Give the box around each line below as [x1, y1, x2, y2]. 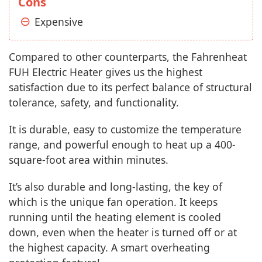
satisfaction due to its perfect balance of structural [9, 80, 252, 94]
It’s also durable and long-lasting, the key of [9, 179, 222, 194]
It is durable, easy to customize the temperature [9, 122, 242, 136]
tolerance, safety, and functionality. [9, 95, 179, 109]
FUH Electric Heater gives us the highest [9, 64, 202, 79]
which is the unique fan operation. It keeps [9, 194, 218, 209]
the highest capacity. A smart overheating [9, 240, 210, 254]
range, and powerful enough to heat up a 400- [9, 137, 236, 151]
